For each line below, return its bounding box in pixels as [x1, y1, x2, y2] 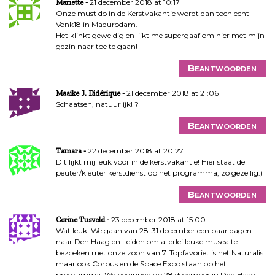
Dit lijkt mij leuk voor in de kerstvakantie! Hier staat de [55, 157, 245, 167]
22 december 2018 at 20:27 [87, 146, 184, 156]
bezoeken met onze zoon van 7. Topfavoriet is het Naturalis [55, 248, 263, 258]
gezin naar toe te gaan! [55, 42, 137, 52]
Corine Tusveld [55, 215, 105, 225]
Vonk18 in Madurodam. [55, 20, 137, 29]
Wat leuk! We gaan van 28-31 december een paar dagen [55, 226, 252, 236]
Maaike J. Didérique [55, 89, 120, 98]
